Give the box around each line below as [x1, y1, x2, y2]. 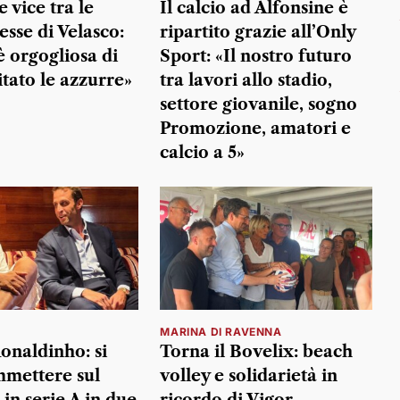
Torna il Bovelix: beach [160, 341, 354, 362]
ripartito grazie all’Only [160, 22, 356, 43]
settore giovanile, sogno [160, 95, 358, 115]
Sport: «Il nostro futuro [160, 46, 353, 67]
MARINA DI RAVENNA [160, 324, 282, 338]
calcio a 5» [160, 143, 246, 163]
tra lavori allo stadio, [160, 71, 333, 91]
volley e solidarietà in [160, 365, 338, 386]
